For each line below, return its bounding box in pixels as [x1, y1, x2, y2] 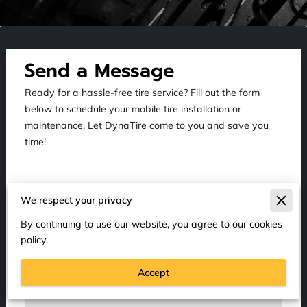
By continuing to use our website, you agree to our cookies [20, 218, 282, 231]
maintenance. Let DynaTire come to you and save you [25, 119, 269, 132]
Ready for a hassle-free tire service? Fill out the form [25, 86, 260, 99]
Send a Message [25, 56, 175, 84]
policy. [20, 234, 48, 247]
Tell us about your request [25, 201, 143, 214]
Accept [138, 267, 169, 280]
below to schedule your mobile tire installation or [25, 102, 242, 115]
